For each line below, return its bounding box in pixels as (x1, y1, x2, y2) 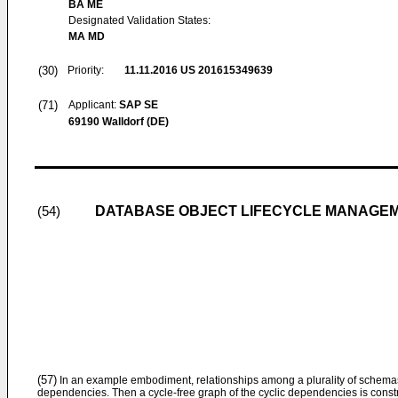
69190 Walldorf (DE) (68, 115, 169, 128)
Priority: (68, 64, 104, 76)
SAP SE (119, 99, 158, 111)
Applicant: (68, 99, 119, 111)
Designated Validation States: (68, 14, 211, 27)
